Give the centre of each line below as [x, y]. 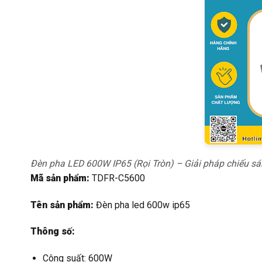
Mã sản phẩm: [60, 178]
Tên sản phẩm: [62, 205]
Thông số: [53, 232]
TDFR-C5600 [117, 178]
